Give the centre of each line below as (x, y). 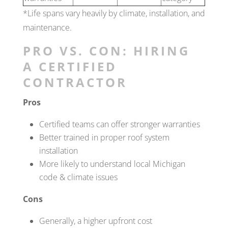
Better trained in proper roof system (104, 137)
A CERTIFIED (70, 66)
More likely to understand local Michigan (112, 164)
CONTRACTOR (75, 82)
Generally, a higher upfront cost (95, 221)
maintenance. (47, 27)
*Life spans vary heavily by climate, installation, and (114, 13)
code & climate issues (78, 177)
